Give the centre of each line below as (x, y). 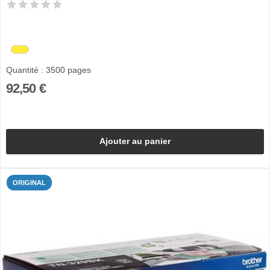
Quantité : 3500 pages (48, 70)
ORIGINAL (29, 182)
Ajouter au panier (135, 141)
